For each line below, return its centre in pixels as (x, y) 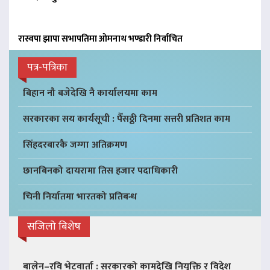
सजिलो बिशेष (54, 226)
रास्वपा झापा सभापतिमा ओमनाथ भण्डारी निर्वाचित (100, 39)
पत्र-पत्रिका (47, 67)
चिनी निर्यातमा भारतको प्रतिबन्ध (80, 196)
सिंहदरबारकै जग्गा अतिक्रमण (75, 145)
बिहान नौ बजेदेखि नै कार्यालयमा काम (90, 93)
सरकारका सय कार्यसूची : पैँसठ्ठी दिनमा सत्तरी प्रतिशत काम (127, 119)
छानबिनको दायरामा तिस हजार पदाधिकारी (100, 171)
